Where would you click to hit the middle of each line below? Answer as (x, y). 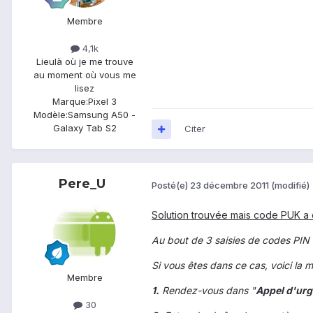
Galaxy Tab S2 (85, 128)
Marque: (70, 102)
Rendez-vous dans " (208, 291)
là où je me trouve (94, 62)
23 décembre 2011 (230, 185)
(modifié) (290, 185)
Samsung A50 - (102, 115)
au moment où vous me (85, 75)
